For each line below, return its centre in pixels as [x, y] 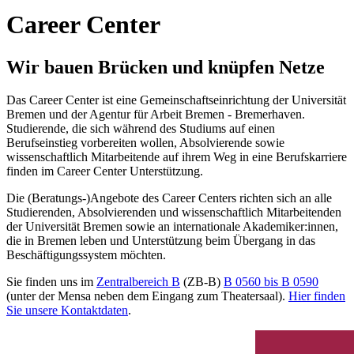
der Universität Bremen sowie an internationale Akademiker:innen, [172, 227]
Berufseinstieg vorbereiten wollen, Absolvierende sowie [145, 143]
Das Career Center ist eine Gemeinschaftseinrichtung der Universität [176, 100]
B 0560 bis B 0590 [271, 282]
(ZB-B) [202, 282]
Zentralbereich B [138, 282]
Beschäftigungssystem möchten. [86, 255]
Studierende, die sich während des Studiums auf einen [141, 129]
